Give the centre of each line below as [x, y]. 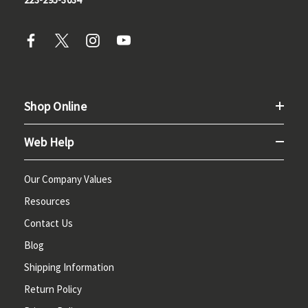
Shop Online [55, 106]
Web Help [49, 142]
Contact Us [48, 223]
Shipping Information [69, 267]
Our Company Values [68, 179]
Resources [47, 201]
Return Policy [53, 289]
